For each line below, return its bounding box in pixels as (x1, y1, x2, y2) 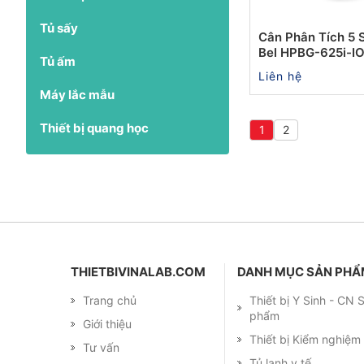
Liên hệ (258, 68, 302, 83)
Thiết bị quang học (40, 119, 149, 136)
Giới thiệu (83, 316, 132, 331)
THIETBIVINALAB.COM (71, 263, 206, 279)
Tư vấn (83, 340, 119, 354)
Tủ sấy (40, 19, 78, 36)
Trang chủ (83, 292, 136, 307)
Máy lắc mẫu (40, 86, 115, 102)
